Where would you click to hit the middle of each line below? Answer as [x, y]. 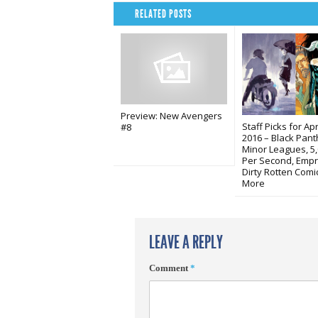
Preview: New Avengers [171, 116]
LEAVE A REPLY [186, 242]
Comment [170, 268]
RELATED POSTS [163, 14]
